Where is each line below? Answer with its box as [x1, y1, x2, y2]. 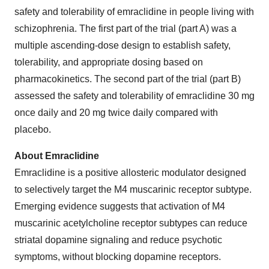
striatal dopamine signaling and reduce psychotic [14, 235, 222, 245]
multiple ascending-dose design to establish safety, [14, 40, 231, 50]
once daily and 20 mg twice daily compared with [14, 107, 218, 118]
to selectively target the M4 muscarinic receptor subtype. [14, 184, 252, 195]
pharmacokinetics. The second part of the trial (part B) [14, 74, 241, 84]
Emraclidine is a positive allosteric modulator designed [14, 168, 246, 178]
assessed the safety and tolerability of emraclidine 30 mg [14, 91, 255, 101]
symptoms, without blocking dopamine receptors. [14, 252, 221, 262]
